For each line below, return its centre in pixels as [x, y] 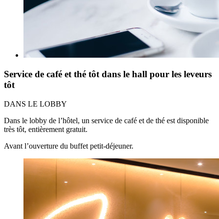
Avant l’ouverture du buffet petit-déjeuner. [69, 146]
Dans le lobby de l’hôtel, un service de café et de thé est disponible [106, 120]
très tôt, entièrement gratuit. [46, 129]
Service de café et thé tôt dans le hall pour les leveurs [108, 74]
